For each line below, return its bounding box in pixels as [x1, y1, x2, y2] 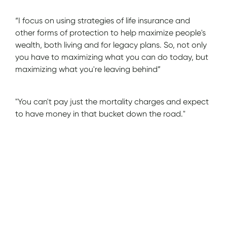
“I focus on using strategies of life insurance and [15, 15, 191, 25]
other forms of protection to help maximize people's [15, 27, 206, 37]
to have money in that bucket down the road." [15, 108, 186, 119]
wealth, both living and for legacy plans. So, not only [15, 40, 207, 50]
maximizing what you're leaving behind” [15, 64, 161, 74]
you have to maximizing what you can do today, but [15, 52, 209, 62]
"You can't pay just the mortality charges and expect [15, 96, 209, 106]
